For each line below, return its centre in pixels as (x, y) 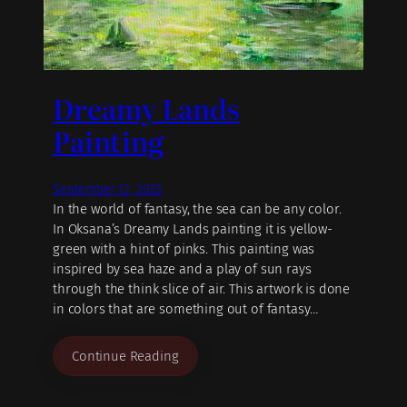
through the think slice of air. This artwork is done (202, 288)
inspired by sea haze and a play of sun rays (182, 268)
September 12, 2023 (108, 189)
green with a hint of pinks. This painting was (184, 248)
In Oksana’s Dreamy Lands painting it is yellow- (193, 228)
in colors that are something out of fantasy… (185, 308)
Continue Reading (125, 356)
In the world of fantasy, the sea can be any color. (197, 208)
